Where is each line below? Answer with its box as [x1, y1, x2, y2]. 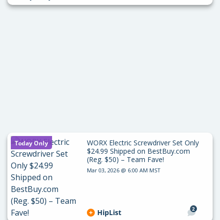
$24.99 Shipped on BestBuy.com [86, 146, 190, 156]
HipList [97, 208, 121, 217]
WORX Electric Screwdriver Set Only [86, 138, 199, 147]
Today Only [15, 139, 48, 147]
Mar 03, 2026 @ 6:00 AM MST [86, 166, 161, 174]
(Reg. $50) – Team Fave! [86, 155, 164, 164]
